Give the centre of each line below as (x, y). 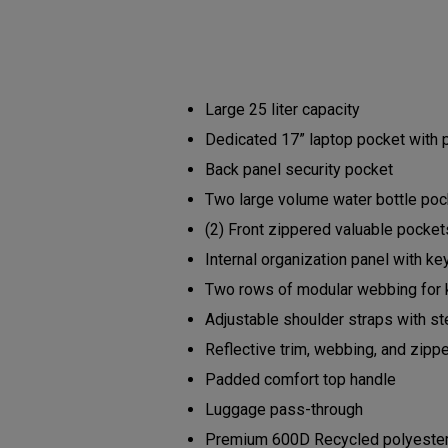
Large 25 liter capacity (286, 109)
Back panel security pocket (301, 169)
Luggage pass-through (286, 409)
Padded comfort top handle (303, 379)
